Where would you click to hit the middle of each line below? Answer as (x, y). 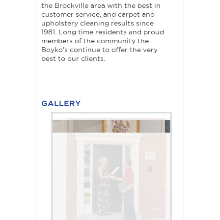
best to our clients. (73, 59)
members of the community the (95, 41)
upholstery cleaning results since (97, 23)
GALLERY (61, 103)
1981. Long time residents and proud (103, 32)
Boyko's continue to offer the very (99, 50)
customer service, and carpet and (98, 14)
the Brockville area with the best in (101, 6)
